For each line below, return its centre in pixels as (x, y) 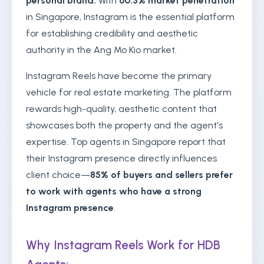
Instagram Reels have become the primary (119, 76)
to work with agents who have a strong (114, 191)
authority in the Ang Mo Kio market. (101, 50)
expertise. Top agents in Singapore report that (126, 142)
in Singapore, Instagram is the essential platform (130, 17)
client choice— (58, 175)
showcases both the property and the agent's (124, 125)
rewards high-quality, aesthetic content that (121, 109)
